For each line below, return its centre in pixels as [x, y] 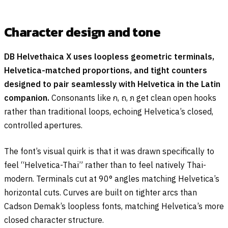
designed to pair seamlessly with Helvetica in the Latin [112, 84]
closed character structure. [54, 220]
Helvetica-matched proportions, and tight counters [106, 70]
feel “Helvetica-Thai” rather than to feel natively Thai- [105, 165]
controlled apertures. [43, 125]
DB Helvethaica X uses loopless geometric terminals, [109, 57]
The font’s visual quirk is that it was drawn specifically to [109, 151]
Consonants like [81, 98]
